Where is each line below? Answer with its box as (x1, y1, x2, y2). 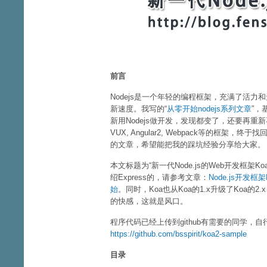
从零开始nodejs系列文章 (167, 104, 252, 113)
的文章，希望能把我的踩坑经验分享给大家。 (110, 140, 265, 149)
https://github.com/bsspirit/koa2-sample (110, 229, 247, 238)
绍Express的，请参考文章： (110, 173, 209, 182)
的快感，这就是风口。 (110, 197, 188, 206)
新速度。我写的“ (110, 104, 167, 113)
